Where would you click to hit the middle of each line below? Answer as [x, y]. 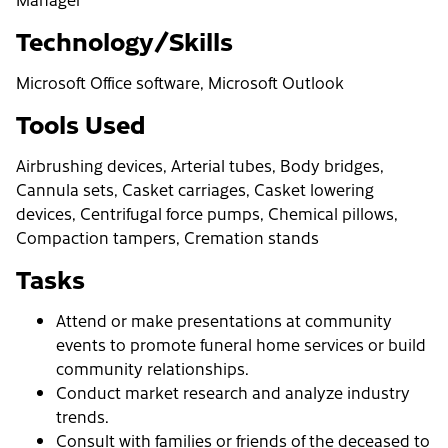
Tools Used [81, 123]
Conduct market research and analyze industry [233, 392]
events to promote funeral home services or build [241, 344]
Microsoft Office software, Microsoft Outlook [180, 82]
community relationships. [152, 368]
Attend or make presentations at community [224, 320]
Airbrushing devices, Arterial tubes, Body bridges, [200, 165]
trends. [82, 416]
